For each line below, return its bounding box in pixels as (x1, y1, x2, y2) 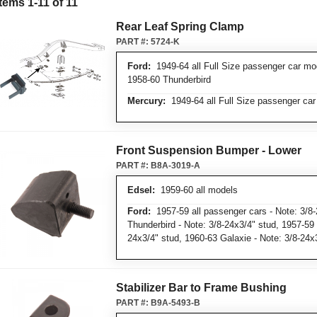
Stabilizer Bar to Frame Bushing (116, 282, 287, 294)
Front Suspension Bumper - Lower (116, 144, 301, 156)
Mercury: (127, 96, 166, 106)
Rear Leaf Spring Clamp (116, 21, 244, 33)
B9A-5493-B (151, 298, 200, 308)
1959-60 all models (155, 185, 238, 195)
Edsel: (127, 185, 155, 195)
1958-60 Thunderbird (127, 74, 211, 85)
